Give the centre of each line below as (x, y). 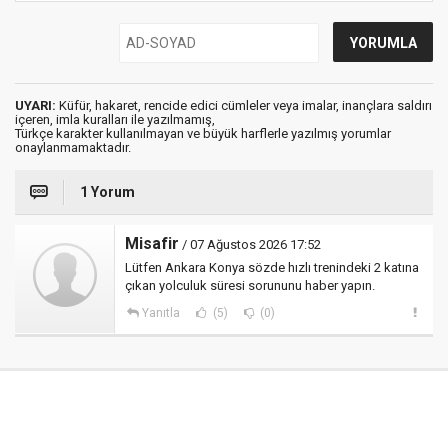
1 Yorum (107, 192)
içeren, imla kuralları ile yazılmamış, (115, 119)
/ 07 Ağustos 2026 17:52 (250, 244)
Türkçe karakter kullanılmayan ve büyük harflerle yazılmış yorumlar (203, 133)
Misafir (152, 243)
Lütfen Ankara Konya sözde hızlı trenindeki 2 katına (272, 267)
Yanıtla (160, 313)
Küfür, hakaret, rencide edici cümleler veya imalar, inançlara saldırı (244, 105)
